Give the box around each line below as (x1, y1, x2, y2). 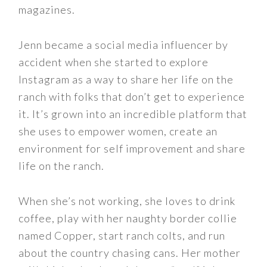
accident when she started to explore (18, 55, 209, 69)
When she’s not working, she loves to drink (18, 194, 236, 207)
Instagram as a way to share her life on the (18, 73, 234, 86)
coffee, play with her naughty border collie (18, 212, 238, 225)
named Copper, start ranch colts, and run (18, 229, 226, 242)
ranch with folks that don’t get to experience (18, 90, 246, 103)
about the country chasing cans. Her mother (18, 246, 241, 259)
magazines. (18, 3, 76, 16)
